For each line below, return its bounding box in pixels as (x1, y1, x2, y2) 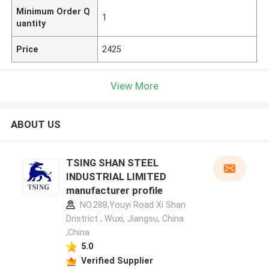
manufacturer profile (65, 184, 163, 197)
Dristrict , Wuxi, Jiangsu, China (65, 214, 184, 224)
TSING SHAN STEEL (65, 157, 159, 169)
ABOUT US (10, 118, 61, 131)
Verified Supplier (80, 255, 153, 265)
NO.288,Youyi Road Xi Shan (77, 200, 186, 210)
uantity (16, 18, 46, 28)
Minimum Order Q (16, 6, 91, 16)
